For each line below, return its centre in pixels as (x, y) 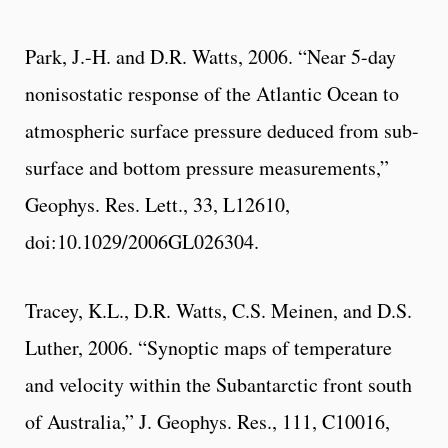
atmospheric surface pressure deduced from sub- (222, 130)
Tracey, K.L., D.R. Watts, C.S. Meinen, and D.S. (218, 310)
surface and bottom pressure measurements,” (207, 167)
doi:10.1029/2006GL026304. (142, 241)
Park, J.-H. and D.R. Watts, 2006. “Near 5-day (210, 56)
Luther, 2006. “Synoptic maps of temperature (208, 347)
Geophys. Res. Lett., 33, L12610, (157, 204)
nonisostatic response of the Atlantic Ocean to (212, 93)
